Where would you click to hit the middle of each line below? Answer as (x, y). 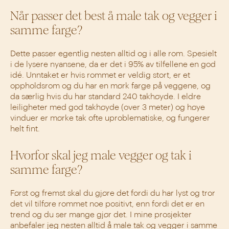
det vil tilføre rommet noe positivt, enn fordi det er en (107, 204)
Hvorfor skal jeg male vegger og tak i (101, 156)
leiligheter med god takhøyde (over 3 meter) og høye (108, 108)
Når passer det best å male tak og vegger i (114, 16)
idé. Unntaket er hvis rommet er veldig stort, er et (100, 75)
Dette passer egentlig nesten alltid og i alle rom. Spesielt (113, 54)
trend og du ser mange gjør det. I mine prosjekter (101, 215)
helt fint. (25, 129)
